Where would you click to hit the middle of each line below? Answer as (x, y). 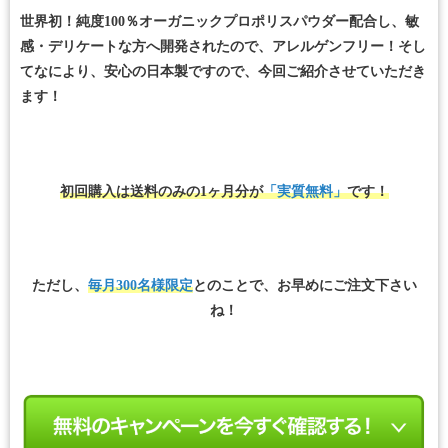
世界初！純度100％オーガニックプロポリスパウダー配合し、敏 (219, 21)
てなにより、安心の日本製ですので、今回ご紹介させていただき (223, 71)
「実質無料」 (304, 191)
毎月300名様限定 (140, 286)
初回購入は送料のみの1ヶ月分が (161, 191)
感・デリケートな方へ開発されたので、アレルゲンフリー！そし (223, 46)
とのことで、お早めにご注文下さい (304, 286)
